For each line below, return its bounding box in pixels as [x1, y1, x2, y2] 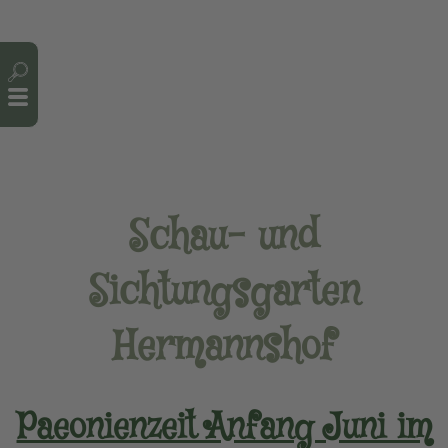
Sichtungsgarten [88, 265, 360, 321]
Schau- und [129, 210, 319, 266]
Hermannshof [113, 320, 335, 376]
